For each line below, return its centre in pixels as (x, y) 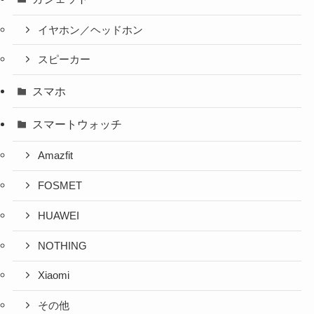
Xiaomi (54, 276)
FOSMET (60, 186)
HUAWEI (59, 216)
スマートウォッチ (77, 124)
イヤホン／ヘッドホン (91, 30)
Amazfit (56, 156)
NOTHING (63, 246)
